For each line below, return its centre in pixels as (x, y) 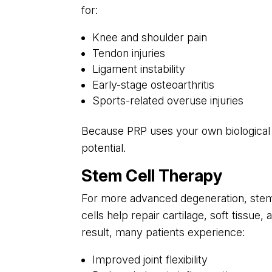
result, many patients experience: (163, 233)
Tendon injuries (129, 53)
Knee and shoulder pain (150, 38)
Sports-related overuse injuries (168, 101)
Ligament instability (139, 69)
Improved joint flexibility (150, 260)
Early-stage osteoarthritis (154, 85)
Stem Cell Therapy (152, 176)
